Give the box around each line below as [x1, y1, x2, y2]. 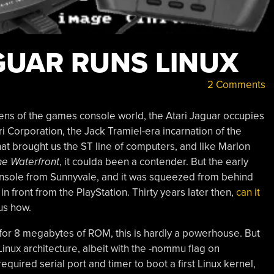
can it [235, 185, 260, 199]
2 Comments [204, 78, 265, 91]
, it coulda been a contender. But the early [59, 155, 248, 168]
